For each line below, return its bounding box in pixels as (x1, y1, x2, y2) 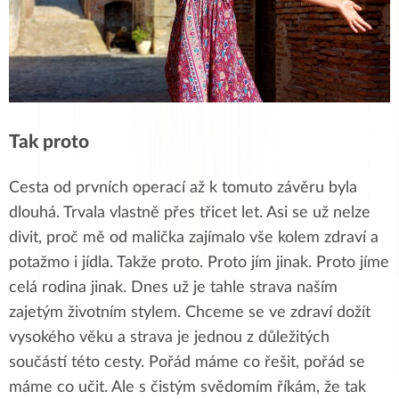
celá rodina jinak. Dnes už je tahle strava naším (9, 279, 338, 296)
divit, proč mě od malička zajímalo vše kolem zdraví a (9, 229, 379, 246)
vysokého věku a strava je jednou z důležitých (9, 329, 330, 346)
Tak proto (9, 132, 89, 151)
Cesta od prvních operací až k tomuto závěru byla (9, 179, 357, 196)
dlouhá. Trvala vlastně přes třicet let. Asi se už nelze (9, 204, 370, 221)
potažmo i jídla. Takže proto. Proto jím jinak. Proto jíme (9, 254, 389, 271)
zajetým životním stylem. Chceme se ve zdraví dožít (9, 304, 370, 321)
